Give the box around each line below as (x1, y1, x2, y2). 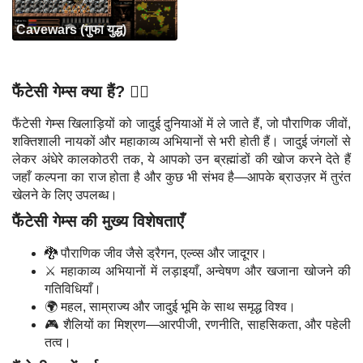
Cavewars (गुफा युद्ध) (16, 23, 126, 36)
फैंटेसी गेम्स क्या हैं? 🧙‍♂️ (12, 83, 149, 100)
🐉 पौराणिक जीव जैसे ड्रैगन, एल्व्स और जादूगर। (45, 246, 267, 260)
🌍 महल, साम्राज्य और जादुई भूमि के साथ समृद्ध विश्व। (45, 300, 296, 314)
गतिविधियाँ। (45, 282, 101, 296)
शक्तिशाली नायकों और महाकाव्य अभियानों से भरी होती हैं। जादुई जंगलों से (12, 135, 351, 148)
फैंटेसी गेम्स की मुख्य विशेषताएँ (12, 212, 184, 230)
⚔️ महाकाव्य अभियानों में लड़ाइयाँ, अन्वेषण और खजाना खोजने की (45, 264, 351, 278)
